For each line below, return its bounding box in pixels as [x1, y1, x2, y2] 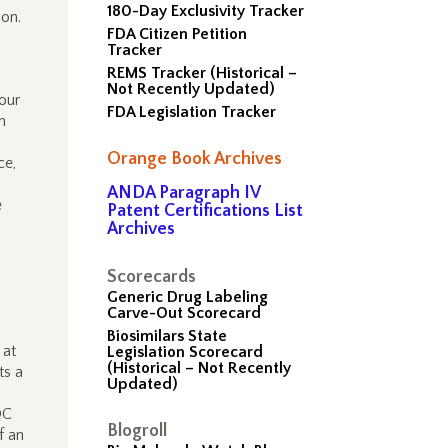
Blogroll [107, 421, 168, 441]
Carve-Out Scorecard [107, 304, 262, 322]
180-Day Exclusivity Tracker [107, 2, 305, 20]
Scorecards [107, 267, 197, 287]
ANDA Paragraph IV [107, 183, 261, 203]
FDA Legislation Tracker [107, 103, 277, 121]
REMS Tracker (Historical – [107, 64, 298, 82]
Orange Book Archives [107, 149, 283, 169]
